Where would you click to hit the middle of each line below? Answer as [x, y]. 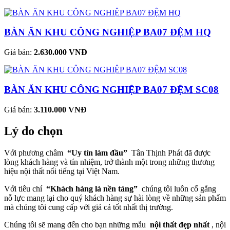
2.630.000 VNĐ [61, 52]
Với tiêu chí [25, 189]
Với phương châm [36, 153]
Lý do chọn [33, 131]
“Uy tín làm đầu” [97, 153]
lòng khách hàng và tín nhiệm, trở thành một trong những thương [109, 162]
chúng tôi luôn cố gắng [177, 189]
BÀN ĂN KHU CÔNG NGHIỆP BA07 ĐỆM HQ [108, 32]
